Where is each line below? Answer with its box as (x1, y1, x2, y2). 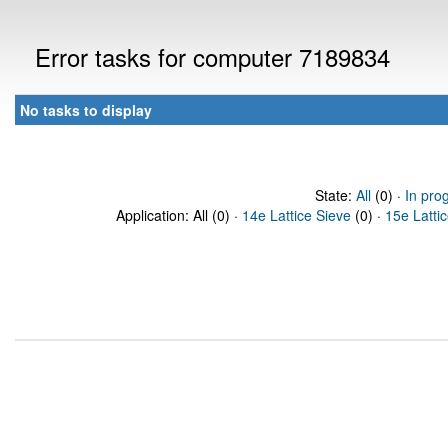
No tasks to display (20, 100, 152, 120)
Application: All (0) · (116, 205, 242, 225)
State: (314, 185, 356, 205)
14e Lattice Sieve (242, 205, 351, 225)
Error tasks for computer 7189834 (35, 39, 390, 74)
